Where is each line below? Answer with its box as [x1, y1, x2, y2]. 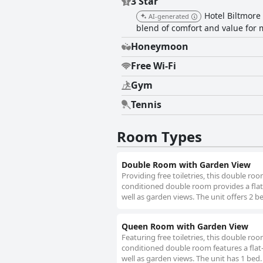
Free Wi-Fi [131, 59, 176, 73]
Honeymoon [131, 40, 188, 53]
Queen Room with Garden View [122, 221, 248, 232]
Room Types [117, 127, 202, 147]
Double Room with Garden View [122, 159, 251, 171]
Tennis [131, 98, 161, 112]
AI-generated [149, 12, 189, 21]
